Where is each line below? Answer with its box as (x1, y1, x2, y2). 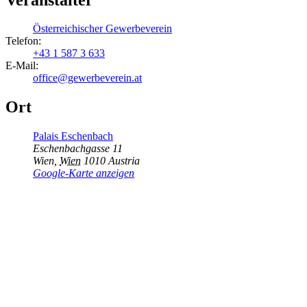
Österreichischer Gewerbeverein (33, 23, 172, 35)
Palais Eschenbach (33, 130, 113, 143)
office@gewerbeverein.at (33, 72, 142, 84)
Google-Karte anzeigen (33, 167, 134, 180)
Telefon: (5, 35, 41, 47)
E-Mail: (5, 60, 38, 72)
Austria (108, 155, 140, 167)
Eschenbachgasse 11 (33, 143, 123, 155)
